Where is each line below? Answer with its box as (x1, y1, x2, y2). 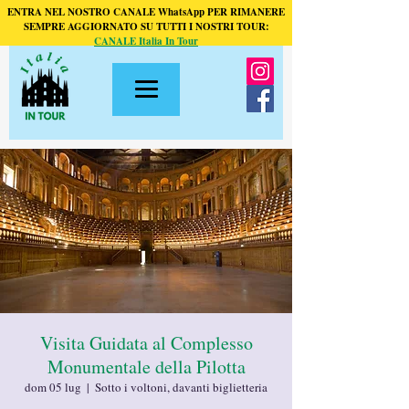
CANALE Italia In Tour (94, 34, 198, 48)
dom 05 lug (25, 379, 81, 395)
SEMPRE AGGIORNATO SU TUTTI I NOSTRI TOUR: (23, 19, 269, 34)
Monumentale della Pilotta (47, 354, 246, 379)
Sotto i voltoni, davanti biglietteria (95, 379, 267, 395)
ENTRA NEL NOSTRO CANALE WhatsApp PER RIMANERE (7, 5, 285, 19)
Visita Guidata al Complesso (39, 330, 253, 355)
